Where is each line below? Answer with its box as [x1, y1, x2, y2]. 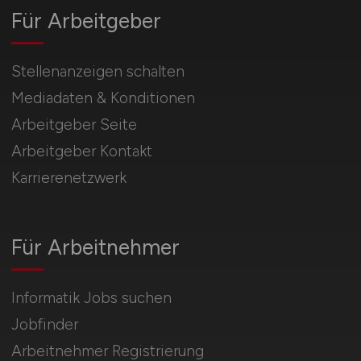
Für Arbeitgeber [10, 7, 161, 34]
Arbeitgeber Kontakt [10, 141, 152, 160]
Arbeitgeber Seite [10, 114, 137, 134]
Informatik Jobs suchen [10, 288, 172, 307]
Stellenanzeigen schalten [10, 61, 185, 81]
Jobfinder [10, 314, 78, 334]
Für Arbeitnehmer [10, 234, 180, 260]
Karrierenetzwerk [10, 168, 127, 187]
